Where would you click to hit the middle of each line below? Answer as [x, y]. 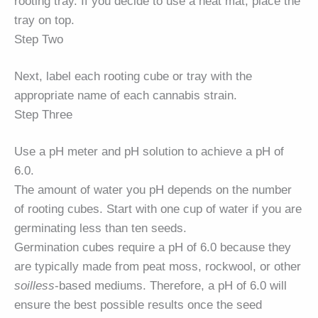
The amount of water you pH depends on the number [153, 190]
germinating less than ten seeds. [100, 229]
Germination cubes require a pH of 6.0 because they [153, 248]
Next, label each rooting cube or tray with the [133, 77]
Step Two [39, 39]
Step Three [43, 115]
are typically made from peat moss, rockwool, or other [158, 267]
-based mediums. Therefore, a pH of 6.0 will [171, 286]
